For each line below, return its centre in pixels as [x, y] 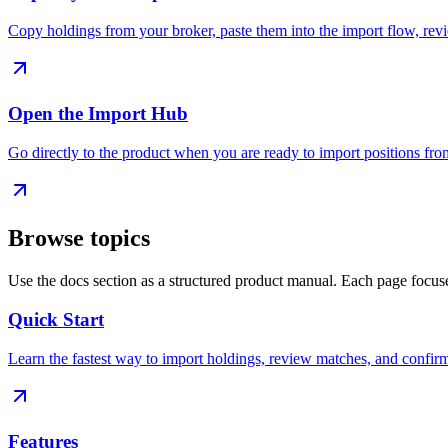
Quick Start [56, 320]
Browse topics [79, 238]
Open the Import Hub [98, 113]
